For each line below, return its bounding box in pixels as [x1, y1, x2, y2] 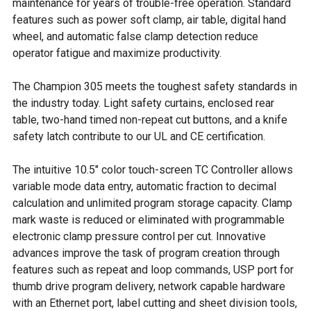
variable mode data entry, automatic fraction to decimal [12, 180, 276, 193]
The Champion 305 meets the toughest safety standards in [12, 80, 297, 93]
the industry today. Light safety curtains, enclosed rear [12, 96, 274, 110]
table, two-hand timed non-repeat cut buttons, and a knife [12, 113, 287, 126]
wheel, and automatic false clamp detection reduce [12, 30, 258, 43]
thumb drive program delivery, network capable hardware [12, 280, 285, 293]
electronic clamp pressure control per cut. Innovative [12, 230, 266, 243]
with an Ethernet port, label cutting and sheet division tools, [12, 296, 297, 310]
